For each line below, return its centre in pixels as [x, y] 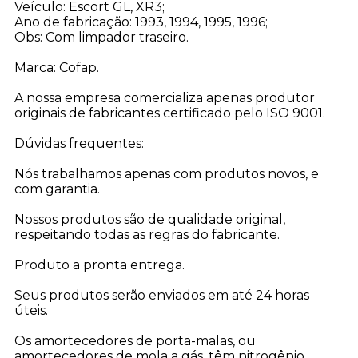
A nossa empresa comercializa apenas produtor [164, 98]
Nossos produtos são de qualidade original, [149, 220]
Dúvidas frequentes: [79, 144]
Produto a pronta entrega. [99, 265]
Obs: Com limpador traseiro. [101, 38]
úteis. [31, 311]
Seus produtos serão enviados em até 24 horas [161, 296]
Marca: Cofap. [56, 68]
